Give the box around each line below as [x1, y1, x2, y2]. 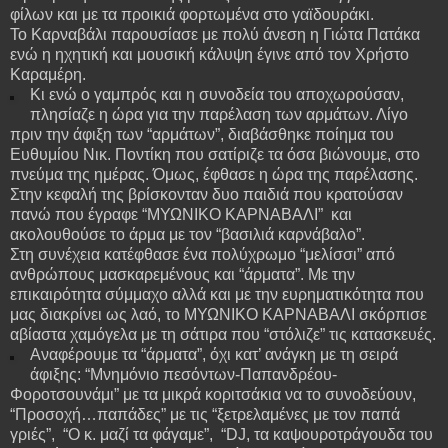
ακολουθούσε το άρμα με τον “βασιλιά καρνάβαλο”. [10, 225, 365, 243]
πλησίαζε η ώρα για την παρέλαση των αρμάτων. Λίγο [29, 105, 408, 123]
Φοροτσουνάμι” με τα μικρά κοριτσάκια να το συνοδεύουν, [10, 385, 416, 403]
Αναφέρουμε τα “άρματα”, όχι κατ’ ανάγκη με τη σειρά [29, 345, 398, 363]
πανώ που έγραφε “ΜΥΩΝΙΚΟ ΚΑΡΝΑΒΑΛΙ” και [10, 205, 352, 223]
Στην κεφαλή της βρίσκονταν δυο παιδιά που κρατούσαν [10, 185, 403, 203]
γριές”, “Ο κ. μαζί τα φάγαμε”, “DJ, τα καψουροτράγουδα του [10, 425, 433, 443]
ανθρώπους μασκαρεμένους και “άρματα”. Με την [10, 265, 355, 283]
